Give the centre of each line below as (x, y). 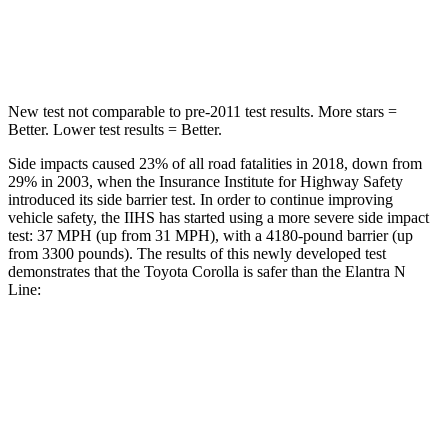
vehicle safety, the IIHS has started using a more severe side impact (218, 217)
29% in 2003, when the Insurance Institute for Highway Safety (205, 181)
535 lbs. (235, 46)
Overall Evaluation (120, 398)
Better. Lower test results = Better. (115, 129)
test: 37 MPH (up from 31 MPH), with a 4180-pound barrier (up (210, 235)
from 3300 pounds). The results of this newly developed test (197, 253)
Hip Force (141, 46)
